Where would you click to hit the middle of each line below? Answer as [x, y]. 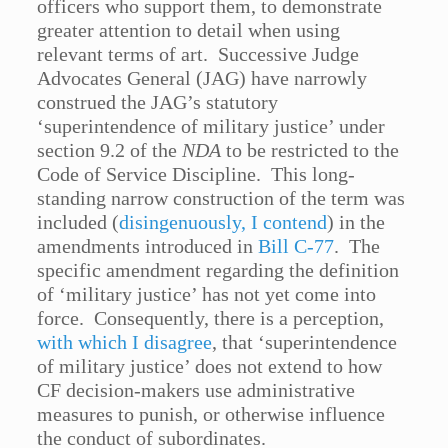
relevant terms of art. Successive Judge [198, 54]
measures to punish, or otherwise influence [211, 414]
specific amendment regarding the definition [218, 270]
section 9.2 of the [110, 150]
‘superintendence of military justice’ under [211, 126]
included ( [78, 222]
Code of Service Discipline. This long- [196, 174]
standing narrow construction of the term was [221, 198]
